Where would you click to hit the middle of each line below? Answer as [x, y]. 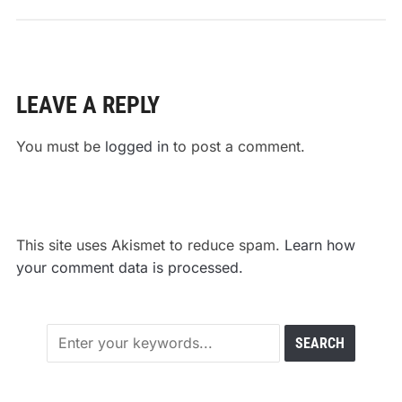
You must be [60, 147]
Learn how [319, 245]
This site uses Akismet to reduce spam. [150, 245]
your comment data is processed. [129, 268]
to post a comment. [236, 147]
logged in [136, 147]
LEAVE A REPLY [87, 105]
